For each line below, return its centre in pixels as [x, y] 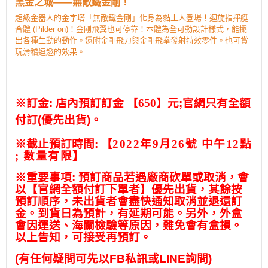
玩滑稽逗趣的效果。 [50, 52]
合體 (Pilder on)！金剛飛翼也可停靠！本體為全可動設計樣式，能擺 [131, 29]
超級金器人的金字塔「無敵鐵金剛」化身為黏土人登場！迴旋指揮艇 [132, 18]
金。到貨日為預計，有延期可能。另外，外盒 [129, 214]
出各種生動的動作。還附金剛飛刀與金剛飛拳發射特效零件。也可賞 [132, 41]
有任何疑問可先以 [64, 259]
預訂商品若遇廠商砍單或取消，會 [164, 178]
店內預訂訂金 [90, 103]
